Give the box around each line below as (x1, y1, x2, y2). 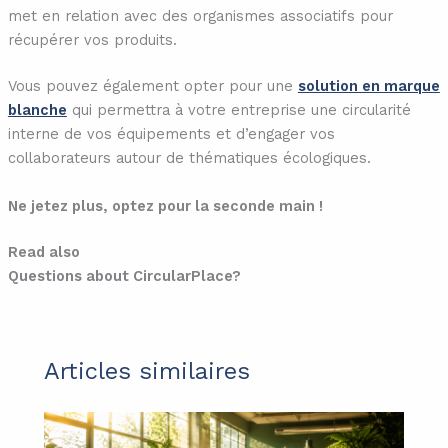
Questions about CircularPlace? (7, 266, 241, 285)
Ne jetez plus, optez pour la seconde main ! (7, 196, 323, 215)
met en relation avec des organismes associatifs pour (7, 7, 393, 26)
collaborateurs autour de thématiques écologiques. (7, 149, 371, 168)
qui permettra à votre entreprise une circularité (66, 101, 411, 120)
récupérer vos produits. (7, 31, 177, 50)
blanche (7, 101, 67, 120)
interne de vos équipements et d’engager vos (7, 125, 335, 144)
